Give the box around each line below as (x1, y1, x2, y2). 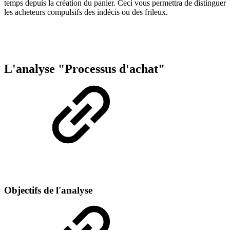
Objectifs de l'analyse (4, 185, 92, 196)
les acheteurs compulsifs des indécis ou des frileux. (4, 7, 168, 16)
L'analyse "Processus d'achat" (4, 62, 165, 75)
